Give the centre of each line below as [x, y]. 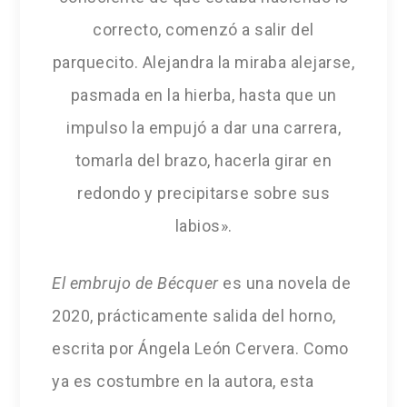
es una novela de [285, 283]
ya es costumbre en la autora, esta [183, 382]
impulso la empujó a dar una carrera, [203, 128]
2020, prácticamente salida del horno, [194, 316]
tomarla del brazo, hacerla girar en [203, 161]
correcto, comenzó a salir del [203, 30]
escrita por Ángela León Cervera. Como [200, 349]
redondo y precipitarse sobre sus [203, 194]
